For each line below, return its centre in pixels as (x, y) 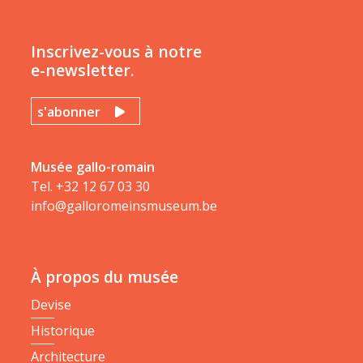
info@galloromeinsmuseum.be (124, 206)
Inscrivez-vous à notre (116, 51)
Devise (51, 305)
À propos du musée (105, 277)
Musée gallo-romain (93, 167)
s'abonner (69, 112)
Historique (63, 331)
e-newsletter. (83, 70)
